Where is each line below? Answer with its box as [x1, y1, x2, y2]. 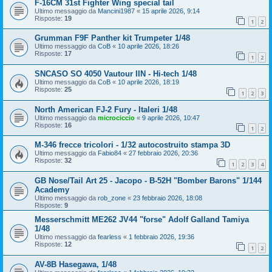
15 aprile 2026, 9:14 [142, 7, 200, 15]
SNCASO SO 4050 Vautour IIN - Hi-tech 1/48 [35, 69, 197, 79]
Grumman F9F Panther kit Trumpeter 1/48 [35, 33, 190, 43]
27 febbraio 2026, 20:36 [129, 149, 198, 157]
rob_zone [98, 194, 126, 202]
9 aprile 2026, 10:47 [142, 114, 200, 121]
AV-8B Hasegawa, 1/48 [35, 259, 117, 269]
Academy [35, 185, 69, 194]
